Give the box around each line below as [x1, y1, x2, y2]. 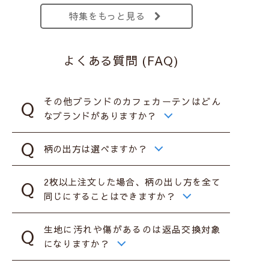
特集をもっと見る [69, 9, 145, 22]
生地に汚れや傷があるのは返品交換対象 [43, 223, 222, 236]
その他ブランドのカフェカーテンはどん [43, 95, 222, 108]
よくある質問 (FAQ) [63, 52, 179, 68]
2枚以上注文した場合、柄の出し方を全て [43, 175, 222, 189]
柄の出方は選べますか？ [43, 142, 148, 156]
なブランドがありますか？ [43, 109, 157, 122]
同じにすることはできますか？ [43, 190, 176, 203]
